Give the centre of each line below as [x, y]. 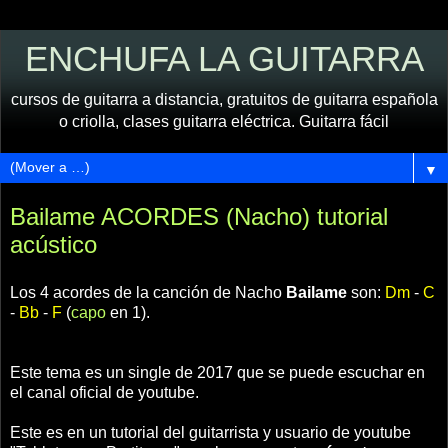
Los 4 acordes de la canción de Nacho [148, 292]
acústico [53, 244]
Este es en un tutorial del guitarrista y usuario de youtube [210, 432]
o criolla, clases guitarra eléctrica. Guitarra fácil [224, 121]
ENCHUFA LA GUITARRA [224, 59]
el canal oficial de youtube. [104, 392]
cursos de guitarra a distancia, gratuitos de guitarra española [224, 99]
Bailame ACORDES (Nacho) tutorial [199, 216]
